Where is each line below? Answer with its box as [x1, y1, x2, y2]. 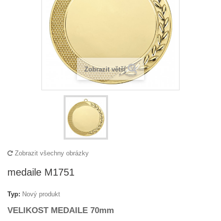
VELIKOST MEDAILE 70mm [7, 206, 114, 215]
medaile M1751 [7, 167, 74, 178]
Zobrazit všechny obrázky [13, 149, 89, 157]
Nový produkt [22, 190, 60, 198]
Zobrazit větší [84, 66, 126, 73]
